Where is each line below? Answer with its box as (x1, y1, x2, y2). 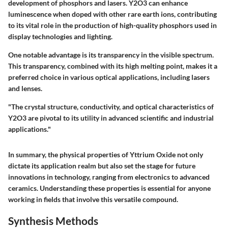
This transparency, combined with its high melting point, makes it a (8, 61, 217, 70)
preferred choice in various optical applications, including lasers (8, 72, 210, 81)
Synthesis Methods (8, 214, 98, 227)
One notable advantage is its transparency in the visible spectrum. (8, 50, 214, 59)
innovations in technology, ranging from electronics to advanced (8, 172, 210, 181)
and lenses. (8, 83, 42, 93)
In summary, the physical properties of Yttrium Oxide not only (8, 150, 203, 159)
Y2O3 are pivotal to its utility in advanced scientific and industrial (8, 113, 214, 122)
